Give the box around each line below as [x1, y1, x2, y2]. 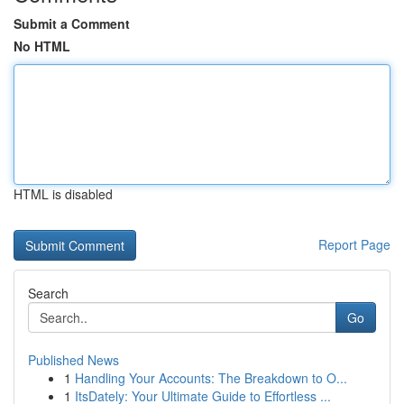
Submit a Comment [14, 14, 130, 32]
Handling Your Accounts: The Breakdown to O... [75, 369, 347, 387]
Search [28, 284, 69, 302]
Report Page [318, 235, 390, 253]
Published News [28, 351, 119, 369]
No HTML [14, 37, 70, 55]
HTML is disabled [14, 185, 113, 203]
